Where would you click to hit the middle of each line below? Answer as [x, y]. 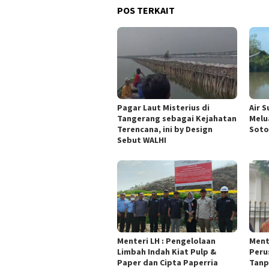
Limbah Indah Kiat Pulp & [167, 251]
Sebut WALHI [142, 140]
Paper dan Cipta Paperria [168, 262]
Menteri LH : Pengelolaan [166, 240]
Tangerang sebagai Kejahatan [177, 118]
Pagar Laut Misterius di [163, 107]
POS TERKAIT [146, 10]
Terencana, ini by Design [165, 129]
